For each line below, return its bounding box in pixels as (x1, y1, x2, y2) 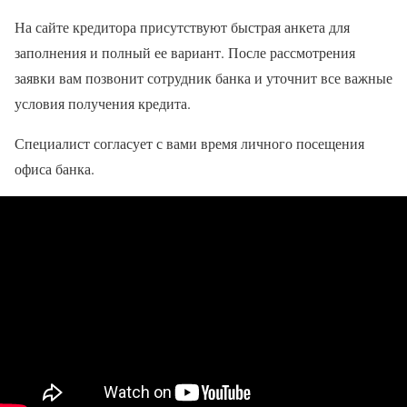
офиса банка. (15, 158, 94, 178)
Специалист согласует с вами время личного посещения (15, 133, 364, 153)
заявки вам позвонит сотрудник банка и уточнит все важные (15, 67, 392, 87)
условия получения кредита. (15, 93, 191, 113)
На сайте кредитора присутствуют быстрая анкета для (15, 16, 350, 36)
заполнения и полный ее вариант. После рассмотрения (15, 42, 355, 62)
